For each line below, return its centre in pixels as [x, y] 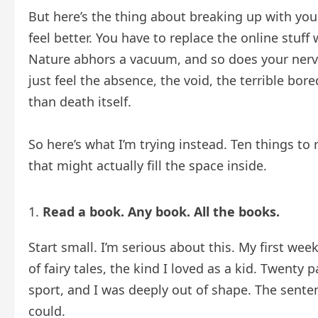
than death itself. [80, 102]
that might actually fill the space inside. [148, 166]
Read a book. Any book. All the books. [161, 212]
